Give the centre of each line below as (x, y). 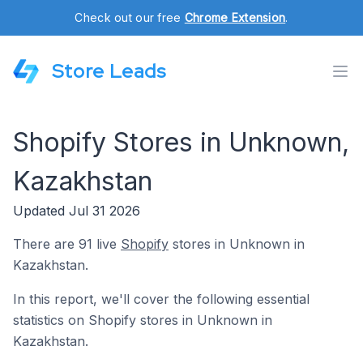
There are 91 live (67, 244)
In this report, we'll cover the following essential (161, 299)
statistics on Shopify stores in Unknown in (143, 320)
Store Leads (109, 71)
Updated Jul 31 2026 (77, 211)
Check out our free (130, 17)
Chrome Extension (235, 17)
